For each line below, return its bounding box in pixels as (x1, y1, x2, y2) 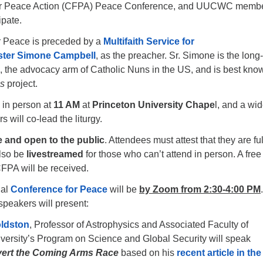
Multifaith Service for (103, 36, 194, 46)
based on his (119, 248, 177, 258)
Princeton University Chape (92, 100, 215, 110)
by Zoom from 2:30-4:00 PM (139, 184, 261, 194)
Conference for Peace (11, 184, 107, 194)
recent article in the (177, 248, 261, 258)
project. (5, 79, 38, 89)
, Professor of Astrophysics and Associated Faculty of (29, 220, 248, 230)
